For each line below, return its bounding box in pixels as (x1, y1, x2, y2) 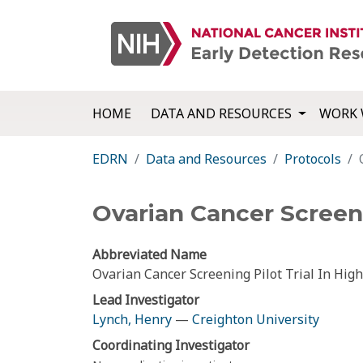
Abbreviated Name (92, 246, 207, 264)
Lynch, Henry (92, 310, 172, 329)
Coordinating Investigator (92, 336, 250, 355)
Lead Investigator (92, 291, 199, 310)
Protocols (284, 150, 341, 169)
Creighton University (192, 310, 319, 329)
